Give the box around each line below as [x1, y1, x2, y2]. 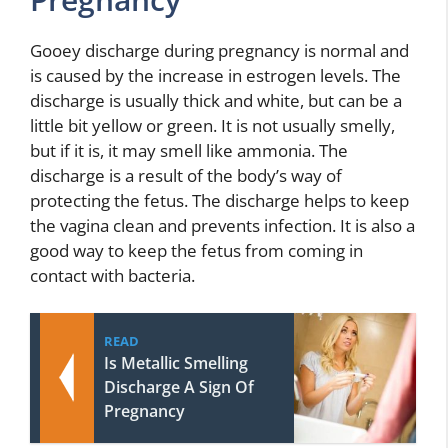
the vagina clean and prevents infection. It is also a [30, 213, 415, 237]
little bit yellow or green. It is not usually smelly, [30, 113, 395, 137]
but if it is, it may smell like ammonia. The [30, 138, 348, 162]
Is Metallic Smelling [104, 352, 248, 374]
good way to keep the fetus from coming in [30, 238, 363, 262]
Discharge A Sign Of [104, 376, 254, 398]
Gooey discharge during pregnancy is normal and [30, 38, 409, 62]
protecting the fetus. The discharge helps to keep [30, 188, 409, 212]
